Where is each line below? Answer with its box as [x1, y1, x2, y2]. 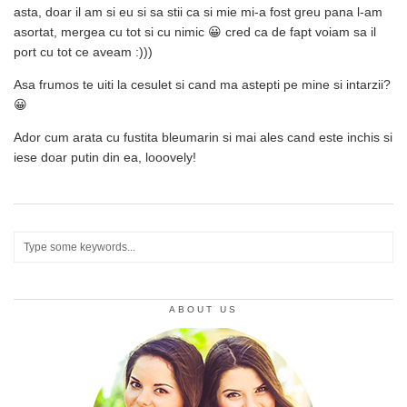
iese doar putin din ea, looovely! [14, 149, 196, 164]
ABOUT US [169, 303, 238, 314]
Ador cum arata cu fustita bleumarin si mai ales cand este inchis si [14, 129, 392, 144]
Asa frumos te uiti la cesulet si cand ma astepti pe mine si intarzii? [14, 76, 391, 92]
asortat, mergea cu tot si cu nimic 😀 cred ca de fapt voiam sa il [14, 24, 376, 39]
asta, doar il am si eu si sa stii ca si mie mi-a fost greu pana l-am [14, 4, 382, 19]
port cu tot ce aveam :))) [14, 44, 153, 59]
